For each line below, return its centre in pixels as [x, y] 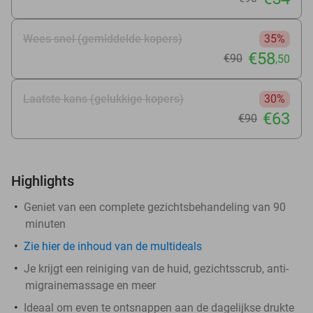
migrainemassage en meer [90, 285]
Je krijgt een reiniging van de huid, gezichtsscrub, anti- [156, 268]
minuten [45, 224]
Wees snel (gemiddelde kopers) [103, 38]
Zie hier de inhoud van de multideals [113, 246]
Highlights [43, 181]
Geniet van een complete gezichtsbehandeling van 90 [155, 207]
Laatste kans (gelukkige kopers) [103, 99]
